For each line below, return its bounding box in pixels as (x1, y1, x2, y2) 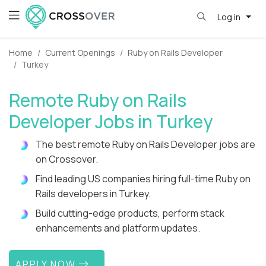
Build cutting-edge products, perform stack (36, 207, 224, 220)
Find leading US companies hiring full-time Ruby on (36, 172, 251, 186)
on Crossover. (36, 153, 98, 166)
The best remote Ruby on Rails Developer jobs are (36, 138, 255, 151)
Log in (217, 11, 242, 23)
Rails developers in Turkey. (36, 187, 151, 201)
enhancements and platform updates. (36, 221, 200, 235)
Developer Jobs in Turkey (9, 109, 213, 134)
